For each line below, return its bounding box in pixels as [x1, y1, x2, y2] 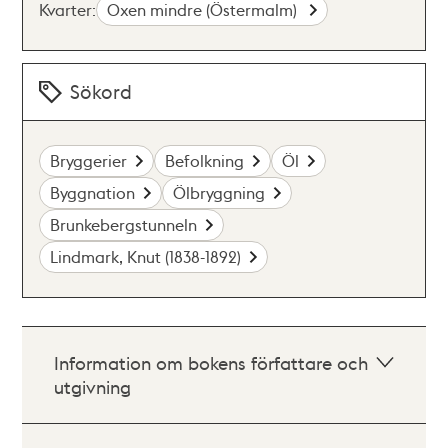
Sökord [70, 79, 133, 104]
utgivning [54, 375, 132, 398]
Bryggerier [50, 150, 128, 171]
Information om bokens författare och [54, 351, 369, 374]
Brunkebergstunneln [50, 214, 198, 235]
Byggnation [50, 182, 136, 203]
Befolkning [165, 150, 245, 171]
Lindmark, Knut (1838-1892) [50, 246, 242, 267]
